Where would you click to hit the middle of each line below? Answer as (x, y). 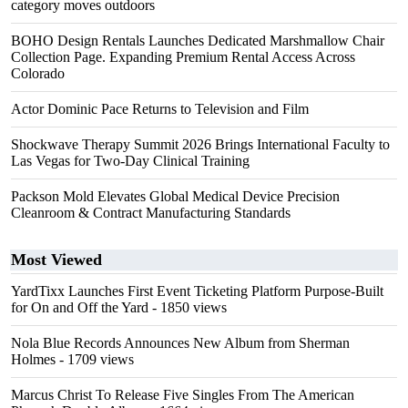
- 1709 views (95, 359)
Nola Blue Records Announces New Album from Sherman (180, 343)
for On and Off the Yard (80, 307)
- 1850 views (188, 307)
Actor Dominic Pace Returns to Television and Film (160, 109)
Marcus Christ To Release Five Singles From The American (183, 395)
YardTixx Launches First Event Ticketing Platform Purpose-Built (197, 291)
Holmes (33, 359)
